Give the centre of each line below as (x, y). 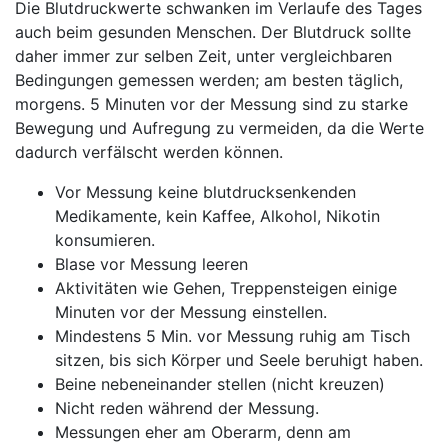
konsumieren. (105, 240)
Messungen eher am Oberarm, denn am (203, 432)
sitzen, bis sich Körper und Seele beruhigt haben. (239, 360)
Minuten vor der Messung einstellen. (191, 312)
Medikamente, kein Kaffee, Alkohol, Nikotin (217, 216)
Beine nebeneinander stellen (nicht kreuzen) (220, 384)
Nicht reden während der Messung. (187, 408)
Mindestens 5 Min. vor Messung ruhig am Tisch (232, 336)
